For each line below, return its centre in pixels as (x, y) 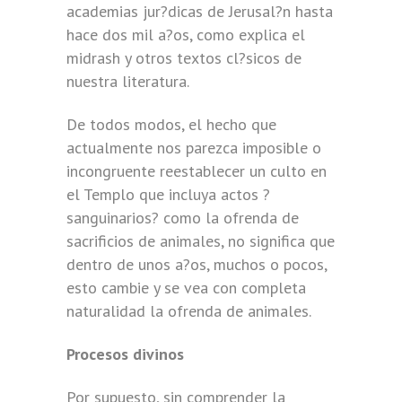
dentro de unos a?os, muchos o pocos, (197, 264)
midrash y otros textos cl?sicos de (184, 58)
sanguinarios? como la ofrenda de (183, 218)
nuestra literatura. (128, 81)
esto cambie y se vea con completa (186, 288)
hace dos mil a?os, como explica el (186, 35)
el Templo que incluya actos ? (168, 194)
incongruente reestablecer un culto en (197, 171)
